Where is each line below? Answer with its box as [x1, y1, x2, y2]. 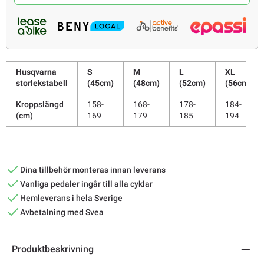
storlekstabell [16, 78, 68, 88]
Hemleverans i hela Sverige [20, 193, 123, 203]
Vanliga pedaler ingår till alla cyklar [20, 179, 153, 189]
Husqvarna [16, 67, 57, 77]
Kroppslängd [16, 99, 64, 109]
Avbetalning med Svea [20, 207, 104, 217]
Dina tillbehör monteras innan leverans [20, 164, 166, 174]
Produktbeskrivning [12, 243, 94, 255]
